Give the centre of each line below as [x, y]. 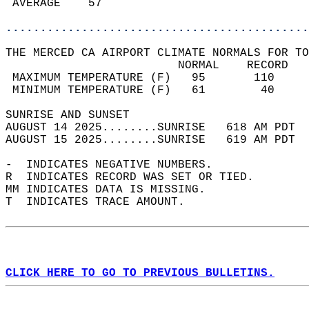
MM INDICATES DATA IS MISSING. [112, 190]
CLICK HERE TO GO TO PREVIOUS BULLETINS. [140, 273]
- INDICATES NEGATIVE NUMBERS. [116, 165]
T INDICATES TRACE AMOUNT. [102, 202]
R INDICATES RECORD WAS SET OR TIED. [137, 177]
